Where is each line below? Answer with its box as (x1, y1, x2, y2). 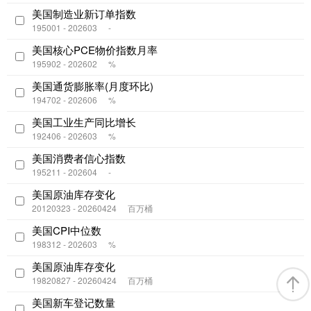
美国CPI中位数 (32, 223, 101, 238)
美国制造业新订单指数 (32, 6, 136, 22)
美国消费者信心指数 (32, 151, 126, 166)
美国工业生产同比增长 (32, 115, 136, 130)
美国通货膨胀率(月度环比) (32, 78, 153, 94)
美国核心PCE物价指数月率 (32, 42, 158, 58)
